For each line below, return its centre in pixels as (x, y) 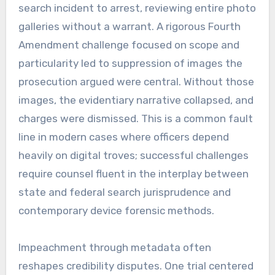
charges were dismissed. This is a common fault (135, 119)
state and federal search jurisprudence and (124, 192)
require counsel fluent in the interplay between (133, 174)
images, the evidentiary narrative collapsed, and (136, 100)
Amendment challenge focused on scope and (129, 45)
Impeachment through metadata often (114, 248)
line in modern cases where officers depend (123, 137)
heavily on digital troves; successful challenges (133, 156)
